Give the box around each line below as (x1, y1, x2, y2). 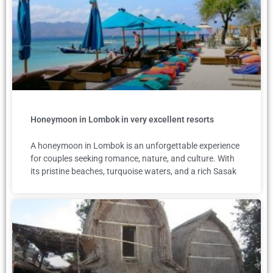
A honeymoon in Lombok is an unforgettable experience (30, 141, 239, 151)
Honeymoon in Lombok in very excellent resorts (30, 115, 214, 125)
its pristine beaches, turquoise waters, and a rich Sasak (30, 166, 236, 177)
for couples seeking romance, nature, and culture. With (30, 154, 235, 164)
